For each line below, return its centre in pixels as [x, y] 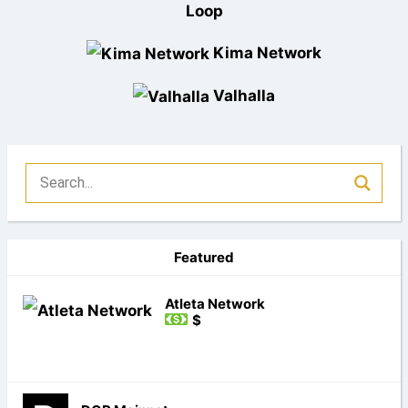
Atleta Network [214, 303]
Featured [204, 257]
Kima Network [267, 53]
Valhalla [244, 96]
